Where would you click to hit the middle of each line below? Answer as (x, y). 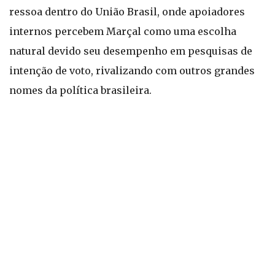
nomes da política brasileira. (80, 90)
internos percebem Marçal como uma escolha (123, 31)
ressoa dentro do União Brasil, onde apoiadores (127, 12)
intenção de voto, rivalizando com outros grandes (132, 71)
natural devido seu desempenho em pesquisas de (131, 51)
